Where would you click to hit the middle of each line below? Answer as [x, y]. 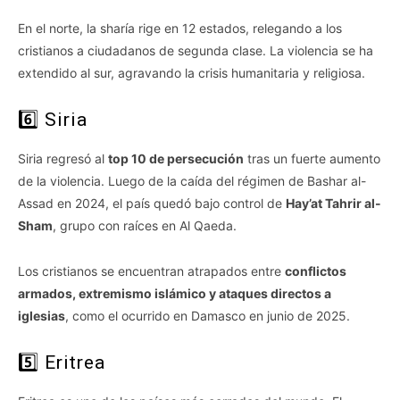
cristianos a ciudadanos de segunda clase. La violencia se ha [196, 51]
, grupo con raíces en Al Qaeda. [145, 226]
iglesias [42, 316]
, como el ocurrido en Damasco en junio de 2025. [208, 316]
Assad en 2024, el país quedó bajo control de [152, 204]
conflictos [316, 271]
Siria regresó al [63, 159]
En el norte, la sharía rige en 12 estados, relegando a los [180, 29]
